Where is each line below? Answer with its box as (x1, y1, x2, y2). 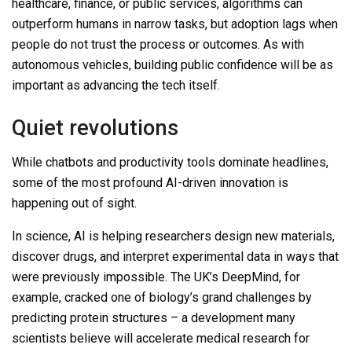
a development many (178, 310, 295, 326)
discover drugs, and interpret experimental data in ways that (12, 249, 339, 265)
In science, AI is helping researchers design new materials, (12, 229, 335, 244)
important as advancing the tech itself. (12, 78, 220, 93)
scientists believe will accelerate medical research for (12, 331, 310, 346)
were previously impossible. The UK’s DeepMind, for (12, 269, 300, 285)
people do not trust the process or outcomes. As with (12, 37, 304, 53)
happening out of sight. (12, 196, 137, 211)
